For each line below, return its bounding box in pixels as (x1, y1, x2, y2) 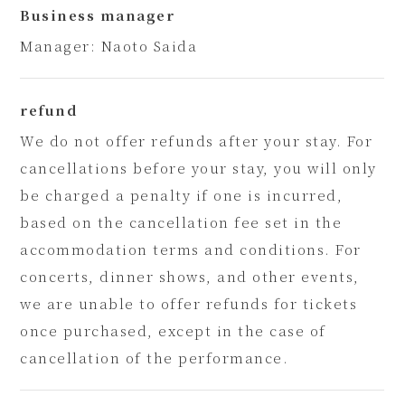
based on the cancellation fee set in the (20, 212, 343, 231)
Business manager (20, 5, 175, 24)
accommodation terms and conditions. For (20, 240, 362, 259)
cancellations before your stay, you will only (20, 158, 377, 177)
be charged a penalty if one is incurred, (20, 185, 344, 204)
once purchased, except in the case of (20, 321, 326, 340)
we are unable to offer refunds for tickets (20, 294, 358, 313)
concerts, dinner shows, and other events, (20, 267, 360, 286)
